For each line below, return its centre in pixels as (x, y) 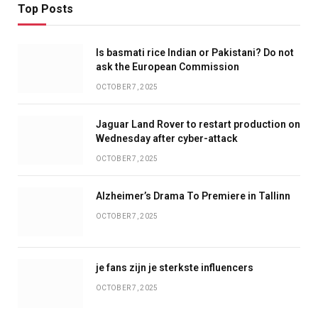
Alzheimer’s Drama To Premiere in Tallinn (193, 196)
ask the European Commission (168, 67)
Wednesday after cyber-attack (167, 139)
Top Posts (45, 9)
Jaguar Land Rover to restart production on (198, 125)
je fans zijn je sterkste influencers (175, 268)
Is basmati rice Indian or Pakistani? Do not (195, 53)
